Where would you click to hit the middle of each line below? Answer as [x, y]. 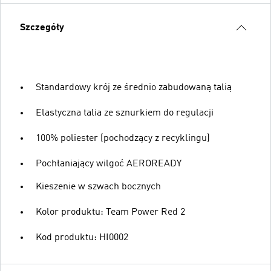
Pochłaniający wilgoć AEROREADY [109, 164]
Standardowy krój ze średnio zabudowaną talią [134, 88]
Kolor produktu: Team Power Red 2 [110, 212]
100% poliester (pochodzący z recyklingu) [123, 139]
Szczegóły [42, 28]
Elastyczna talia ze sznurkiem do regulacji [125, 113]
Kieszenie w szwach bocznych [98, 187]
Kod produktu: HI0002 [82, 238]
